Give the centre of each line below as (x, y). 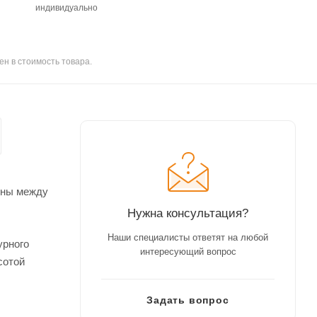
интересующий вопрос (188, 251)
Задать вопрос (188, 300)
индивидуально (66, 7)
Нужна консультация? (188, 213)
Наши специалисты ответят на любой (188, 237)
